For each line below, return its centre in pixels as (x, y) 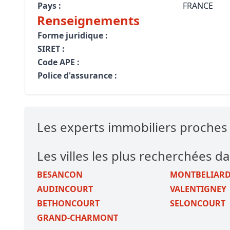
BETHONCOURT (68, 203)
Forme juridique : (73, 35)
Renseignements (88, 20)
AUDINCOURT (65, 189)
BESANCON (60, 175)
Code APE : (59, 62)
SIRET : (51, 49)
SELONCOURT (198, 203)
